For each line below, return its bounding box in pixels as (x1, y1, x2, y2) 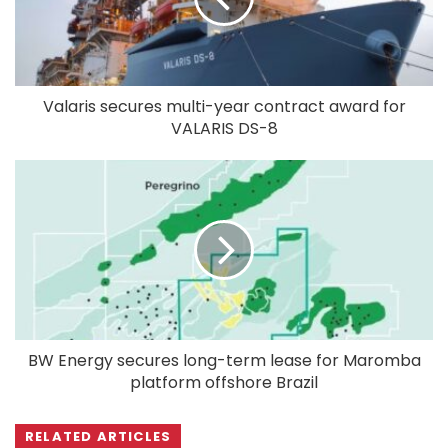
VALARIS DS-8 (170, 116, 278, 140)
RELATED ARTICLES (25, 426, 172, 446)
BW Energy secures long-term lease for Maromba (27, 348, 421, 372)
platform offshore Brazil (130, 370, 318, 394)
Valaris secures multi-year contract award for (42, 94, 406, 118)
